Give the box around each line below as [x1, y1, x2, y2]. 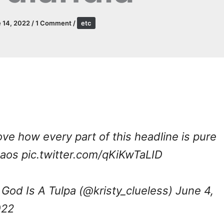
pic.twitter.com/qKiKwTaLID [21, 148, 162, 161]
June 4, [175, 183, 213, 197]
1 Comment [35, 19, 71, 27]
